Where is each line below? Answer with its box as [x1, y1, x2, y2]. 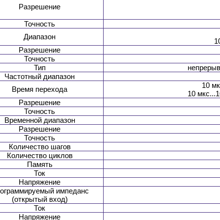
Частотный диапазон [4, 72, 75, 81]
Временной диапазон [4, 116, 75, 125]
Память [27, 160, 53, 169]
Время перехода [12, 85, 67, 94]
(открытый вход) [11, 195, 68, 204]
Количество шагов [8, 142, 71, 151]
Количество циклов [6, 151, 73, 160]
